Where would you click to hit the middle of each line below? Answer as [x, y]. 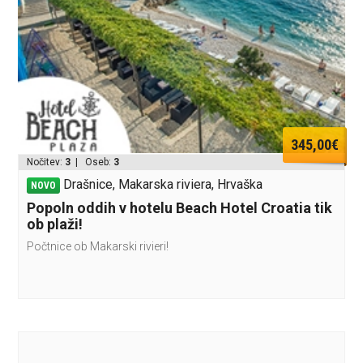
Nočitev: [46, 162]
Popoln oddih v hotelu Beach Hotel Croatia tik [180, 208]
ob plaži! [55, 224]
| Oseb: [92, 162]
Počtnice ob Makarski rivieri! [98, 246]
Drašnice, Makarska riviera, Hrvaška [163, 184]
